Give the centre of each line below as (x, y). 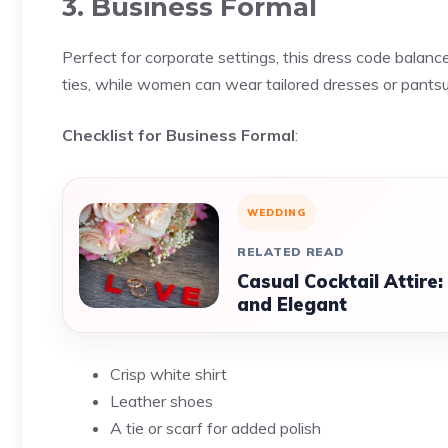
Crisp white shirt (168, 374)
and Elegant (292, 304)
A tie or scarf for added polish (215, 428)
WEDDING (276, 212)
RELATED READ (291, 251)
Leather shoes (161, 401)
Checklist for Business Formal (178, 135)
